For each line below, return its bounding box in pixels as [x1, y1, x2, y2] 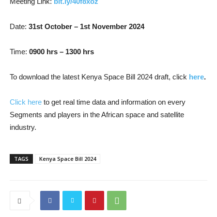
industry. [10, 123, 36, 132]
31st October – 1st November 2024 [27, 22, 144, 31]
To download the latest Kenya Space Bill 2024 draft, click [10, 73, 189, 81]
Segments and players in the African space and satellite [10, 110, 184, 119]
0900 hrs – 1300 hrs [29, 47, 94, 56]
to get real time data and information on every [42, 98, 186, 107]
